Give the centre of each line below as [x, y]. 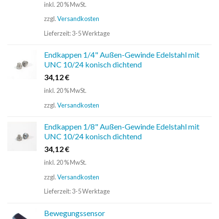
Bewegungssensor [75, 213]
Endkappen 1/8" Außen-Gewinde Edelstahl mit [122, 127]
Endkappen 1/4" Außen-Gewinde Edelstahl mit [122, 54]
